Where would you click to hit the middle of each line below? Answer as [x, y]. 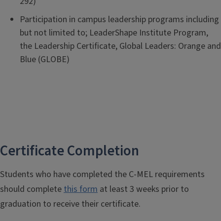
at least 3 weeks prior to [143, 189]
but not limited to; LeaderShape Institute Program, [114, 33]
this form [81, 189]
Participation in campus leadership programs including [119, 19]
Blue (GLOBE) [45, 59]
